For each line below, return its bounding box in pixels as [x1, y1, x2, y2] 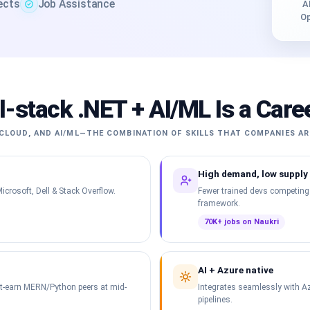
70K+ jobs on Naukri [204, 217, 280, 227]
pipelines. [198, 294, 233, 304]
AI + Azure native [198, 264, 274, 275]
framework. [198, 199, 241, 209]
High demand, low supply [198, 168, 309, 180]
